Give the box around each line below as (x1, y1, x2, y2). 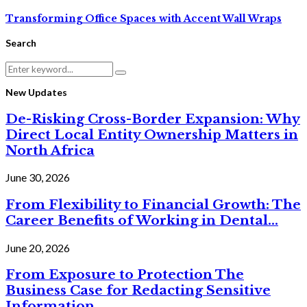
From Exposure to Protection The (5, 267, 244, 283)
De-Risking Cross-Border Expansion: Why (5, 110, 300, 127)
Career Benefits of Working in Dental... (5, 212, 278, 228)
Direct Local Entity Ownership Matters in (5, 126, 298, 143)
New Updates (5, 86, 67, 98)
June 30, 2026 (5, 171, 70, 184)
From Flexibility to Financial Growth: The (5, 196, 301, 212)
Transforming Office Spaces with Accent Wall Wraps (5, 12, 282, 25)
